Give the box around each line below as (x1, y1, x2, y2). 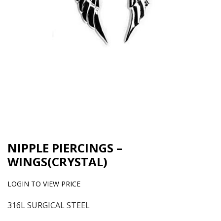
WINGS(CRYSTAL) (7, 153, 108, 170)
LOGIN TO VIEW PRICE (7, 179, 80, 189)
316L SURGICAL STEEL (7, 200, 90, 211)
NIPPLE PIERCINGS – (7, 140, 122, 156)
